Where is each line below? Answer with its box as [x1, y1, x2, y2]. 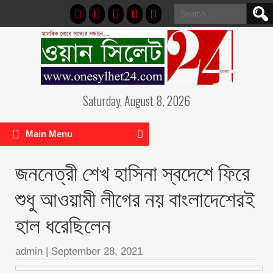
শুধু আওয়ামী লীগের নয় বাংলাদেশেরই [15, 182, 255, 213]
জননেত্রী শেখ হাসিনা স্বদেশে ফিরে [15, 155, 250, 187]
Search [174, 5, 202, 15]
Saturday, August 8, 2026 [83, 91, 190, 110]
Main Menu [26, 129, 73, 139]
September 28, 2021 [51, 246, 143, 257]
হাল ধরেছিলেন [15, 208, 111, 239]
